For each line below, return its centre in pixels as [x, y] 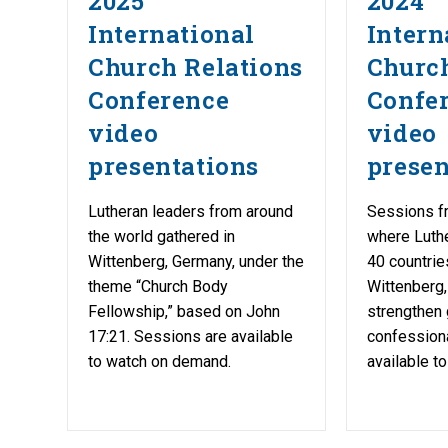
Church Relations [195, 66]
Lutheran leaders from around [191, 211]
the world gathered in [162, 236]
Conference [159, 99]
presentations [174, 165]
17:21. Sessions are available [191, 336]
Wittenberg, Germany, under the [196, 261]
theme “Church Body [158, 286]
